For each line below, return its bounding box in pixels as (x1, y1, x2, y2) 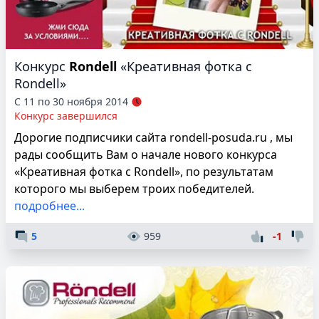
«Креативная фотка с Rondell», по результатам (14, 163, 273, 179)
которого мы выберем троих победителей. (14, 180, 254, 197)
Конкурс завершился (14, 108, 117, 122)
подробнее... (14, 197, 85, 214)
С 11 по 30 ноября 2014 (14, 94, 128, 108)
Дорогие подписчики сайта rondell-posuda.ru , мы (14, 129, 293, 145)
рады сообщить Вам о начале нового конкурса (14, 146, 277, 162)
